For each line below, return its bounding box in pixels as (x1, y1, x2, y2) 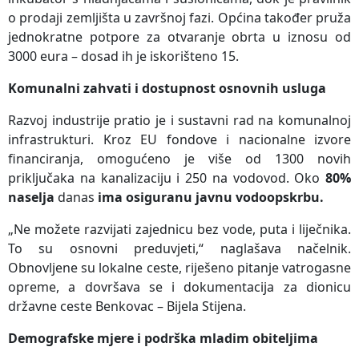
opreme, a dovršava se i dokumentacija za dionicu (8, 277, 351, 296)
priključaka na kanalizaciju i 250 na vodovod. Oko (8, 168, 325, 187)
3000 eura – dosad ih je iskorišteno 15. (8, 46, 239, 65)
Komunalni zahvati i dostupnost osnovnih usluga (8, 79, 326, 97)
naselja (8, 188, 58, 206)
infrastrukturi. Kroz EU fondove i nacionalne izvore (8, 130, 351, 148)
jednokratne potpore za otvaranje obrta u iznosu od (8, 27, 351, 46)
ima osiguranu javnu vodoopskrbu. (98, 188, 324, 206)
